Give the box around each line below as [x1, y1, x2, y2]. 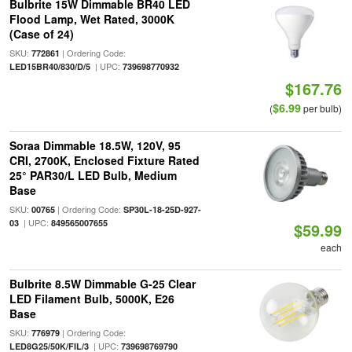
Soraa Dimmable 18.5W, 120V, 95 [9, 137, 181, 153]
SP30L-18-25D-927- [123, 203, 201, 215]
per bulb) [301, 101, 343, 115]
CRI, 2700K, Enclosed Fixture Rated [9, 152, 200, 168]
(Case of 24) [9, 26, 74, 42]
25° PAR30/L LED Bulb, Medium [9, 167, 177, 183]
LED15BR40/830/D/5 [9, 60, 90, 72]
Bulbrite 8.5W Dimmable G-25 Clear [9, 276, 196, 291]
